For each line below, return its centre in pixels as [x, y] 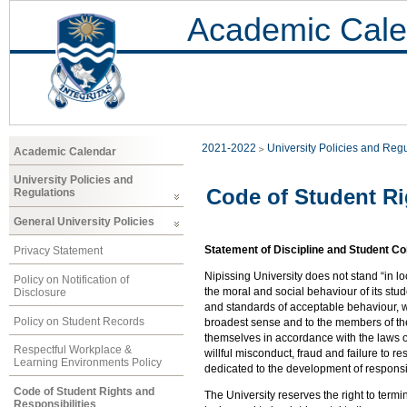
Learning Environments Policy [88, 363]
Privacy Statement [58, 250]
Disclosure [40, 292]
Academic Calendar [65, 151]
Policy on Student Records [79, 321]
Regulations [45, 193]
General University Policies [84, 222]
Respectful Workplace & [73, 350]
